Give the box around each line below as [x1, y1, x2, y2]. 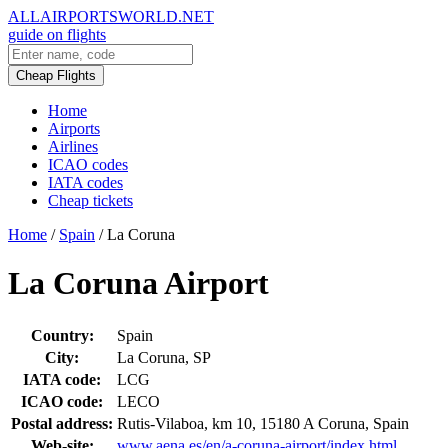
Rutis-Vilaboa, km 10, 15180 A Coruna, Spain [117, 414, 409, 432]
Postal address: [11, 414, 113, 432]
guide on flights [8, 26, 106, 43]
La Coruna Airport [8, 265, 269, 302]
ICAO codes [48, 156, 128, 173]
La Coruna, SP [117, 348, 211, 366]
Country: [30, 326, 94, 344]
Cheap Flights [16, 68, 96, 83]
